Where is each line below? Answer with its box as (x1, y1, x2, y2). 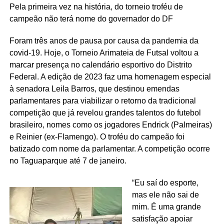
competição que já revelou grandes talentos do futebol (9, 108, 201, 117)
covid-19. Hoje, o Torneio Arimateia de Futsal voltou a (9, 48, 198, 57)
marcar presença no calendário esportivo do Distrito (9, 60, 192, 69)
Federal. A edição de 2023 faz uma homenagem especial (9, 72, 211, 81)
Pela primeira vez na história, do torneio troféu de (9, 2, 183, 11)
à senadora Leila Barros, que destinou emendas (9, 84, 179, 93)
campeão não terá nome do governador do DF (9, 14, 173, 23)
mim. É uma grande (131, 202, 201, 211)
